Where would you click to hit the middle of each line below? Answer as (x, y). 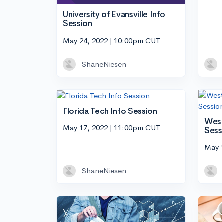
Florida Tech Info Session (110, 111)
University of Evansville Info (114, 15)
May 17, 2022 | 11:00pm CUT (111, 128)
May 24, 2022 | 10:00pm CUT (111, 40)
